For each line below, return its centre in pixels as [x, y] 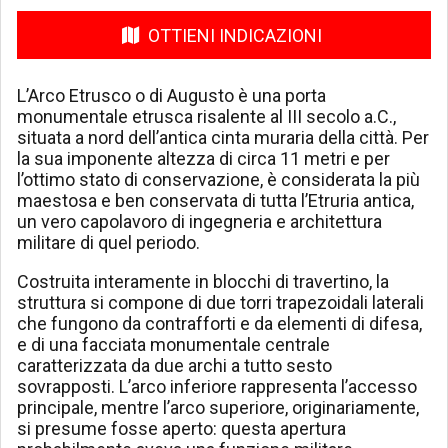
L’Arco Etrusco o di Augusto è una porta [171, 96]
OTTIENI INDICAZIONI [235, 35]
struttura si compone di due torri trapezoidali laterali [220, 303]
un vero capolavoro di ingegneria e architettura [199, 222]
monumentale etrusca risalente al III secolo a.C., [206, 117]
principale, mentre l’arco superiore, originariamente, [218, 408]
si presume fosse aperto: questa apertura [181, 429]
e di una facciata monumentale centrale [173, 345]
